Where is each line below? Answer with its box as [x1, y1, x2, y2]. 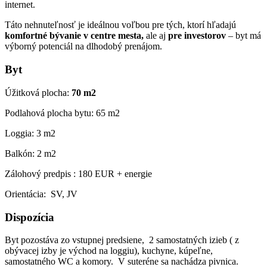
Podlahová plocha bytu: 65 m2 [5, 107, 120, 118]
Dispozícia [5, 210, 54, 223]
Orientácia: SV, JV [5, 188, 77, 199]
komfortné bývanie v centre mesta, [5, 30, 144, 41]
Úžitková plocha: [5, 87, 72, 98]
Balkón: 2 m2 [5, 148, 56, 159]
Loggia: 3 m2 [5, 128, 55, 138]
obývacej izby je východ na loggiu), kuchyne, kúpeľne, [5, 246, 213, 256]
